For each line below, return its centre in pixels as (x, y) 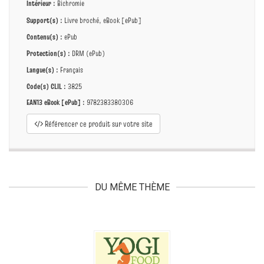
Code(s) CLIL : (46, 86)
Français (71, 69)
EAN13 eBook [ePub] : (56, 102)
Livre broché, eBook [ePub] (102, 20)
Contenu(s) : (44, 36)
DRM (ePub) (88, 53)
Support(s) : (44, 20)
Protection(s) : (48, 53)
